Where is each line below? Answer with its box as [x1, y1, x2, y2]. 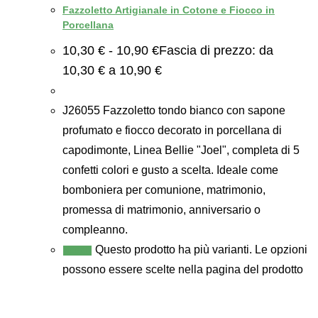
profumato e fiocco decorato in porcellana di [62, 124, 282, 136]
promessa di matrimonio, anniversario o [62, 203, 261, 216]
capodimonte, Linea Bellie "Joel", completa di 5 [62, 143, 300, 156]
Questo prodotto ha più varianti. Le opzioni [95, 243, 307, 256]
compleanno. [62, 223, 128, 236]
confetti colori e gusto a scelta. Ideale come [62, 163, 278, 176]
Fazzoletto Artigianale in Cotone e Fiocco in [62, 4, 275, 16]
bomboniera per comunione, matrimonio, [62, 183, 265, 196]
